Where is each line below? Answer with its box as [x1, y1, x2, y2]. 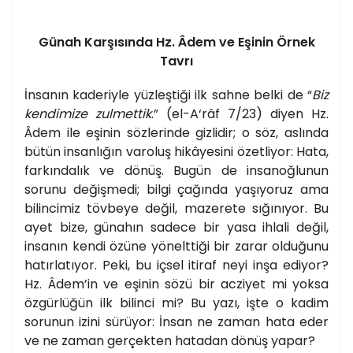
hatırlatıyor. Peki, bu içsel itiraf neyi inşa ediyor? [24, 256, 329, 275]
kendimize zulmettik [24, 105, 151, 124]
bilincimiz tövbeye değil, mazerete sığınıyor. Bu [24, 199, 329, 218]
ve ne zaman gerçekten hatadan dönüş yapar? [24, 332, 315, 351]
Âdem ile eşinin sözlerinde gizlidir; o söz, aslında [24, 124, 329, 143]
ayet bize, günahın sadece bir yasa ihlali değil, [24, 218, 329, 237]
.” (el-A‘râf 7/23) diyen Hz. [151, 105, 329, 124]
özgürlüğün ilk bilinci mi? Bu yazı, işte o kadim [24, 294, 329, 313]
